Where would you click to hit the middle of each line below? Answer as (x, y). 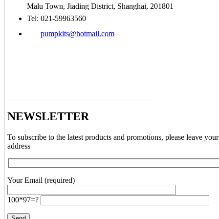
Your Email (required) (41, 180)
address (19, 146)
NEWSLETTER (48, 117)
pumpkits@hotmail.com (77, 34)
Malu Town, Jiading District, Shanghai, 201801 (100, 6)
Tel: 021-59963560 (56, 19)
